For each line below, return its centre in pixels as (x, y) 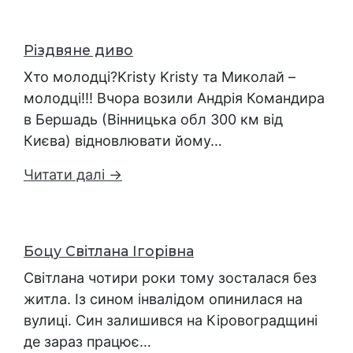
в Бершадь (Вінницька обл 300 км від (153, 119)
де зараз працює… (87, 341)
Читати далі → (73, 174)
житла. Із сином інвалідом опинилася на (163, 299)
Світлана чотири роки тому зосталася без (170, 277)
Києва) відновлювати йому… (123, 140)
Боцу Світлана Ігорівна (109, 251)
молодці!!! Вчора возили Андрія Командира (174, 98)
